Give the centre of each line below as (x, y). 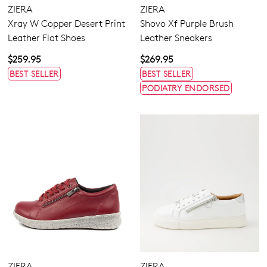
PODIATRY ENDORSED (186, 88)
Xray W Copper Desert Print (66, 23)
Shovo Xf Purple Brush (187, 23)
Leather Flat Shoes (46, 38)
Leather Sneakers (176, 38)
